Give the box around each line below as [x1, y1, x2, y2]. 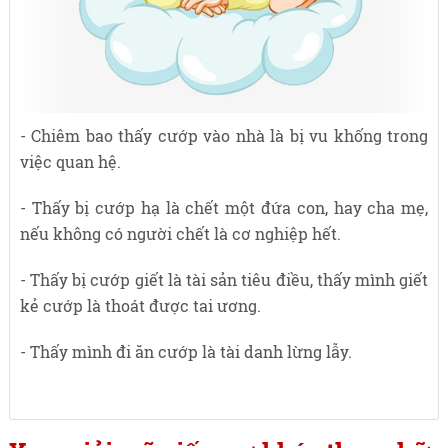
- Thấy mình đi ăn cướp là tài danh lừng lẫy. [19, 341, 352, 363]
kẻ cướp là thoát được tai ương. [19, 295, 261, 317]
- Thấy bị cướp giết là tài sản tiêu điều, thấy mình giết [19, 269, 429, 291]
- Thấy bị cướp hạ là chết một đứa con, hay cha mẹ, [19, 197, 429, 219]
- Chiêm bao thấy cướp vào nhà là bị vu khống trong [19, 125, 429, 147]
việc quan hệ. [19, 151, 121, 173]
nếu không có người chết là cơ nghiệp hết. [19, 223, 341, 245]
